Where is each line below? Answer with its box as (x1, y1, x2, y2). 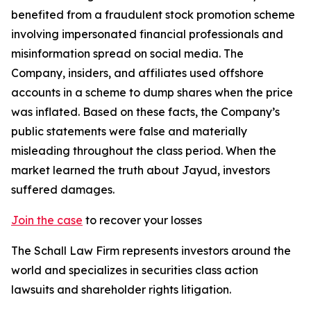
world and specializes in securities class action (11, 263, 258, 277)
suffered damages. (11, 183, 115, 196)
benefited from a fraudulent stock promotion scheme (11, 8, 295, 22)
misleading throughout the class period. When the (11, 144, 276, 158)
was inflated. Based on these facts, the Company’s (11, 105, 280, 119)
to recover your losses (83, 213, 202, 227)
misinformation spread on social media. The (11, 47, 244, 60)
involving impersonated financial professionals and (11, 27, 283, 41)
